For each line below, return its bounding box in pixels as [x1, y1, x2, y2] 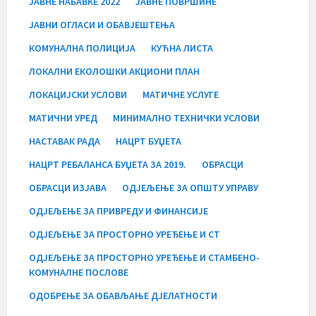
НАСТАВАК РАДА [29, 134, 100, 147]
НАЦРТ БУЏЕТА [116, 134, 181, 147]
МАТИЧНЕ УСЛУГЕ [142, 87, 219, 101]
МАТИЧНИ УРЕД [29, 111, 97, 124]
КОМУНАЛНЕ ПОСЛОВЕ [29, 265, 128, 279]
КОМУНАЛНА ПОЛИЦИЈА [29, 41, 135, 54]
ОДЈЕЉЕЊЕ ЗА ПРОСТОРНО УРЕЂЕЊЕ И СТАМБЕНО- [29, 250, 260, 264]
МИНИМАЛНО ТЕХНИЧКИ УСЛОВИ [113, 111, 260, 124]
